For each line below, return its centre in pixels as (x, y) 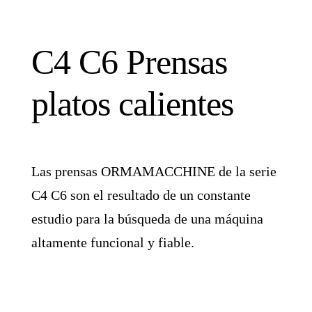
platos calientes (133, 103)
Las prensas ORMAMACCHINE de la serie (154, 171)
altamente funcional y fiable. (113, 242)
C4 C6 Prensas (130, 62)
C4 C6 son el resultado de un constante (141, 195)
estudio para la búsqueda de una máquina (148, 218)
